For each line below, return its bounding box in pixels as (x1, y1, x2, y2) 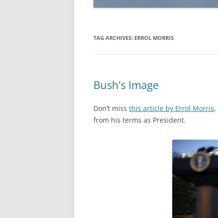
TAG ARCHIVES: (93, 34, 134, 41)
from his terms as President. (93, 115, 186, 125)
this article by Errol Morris (129, 104, 214, 113)
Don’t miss (93, 104, 129, 113)
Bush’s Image (93, 77, 159, 92)
